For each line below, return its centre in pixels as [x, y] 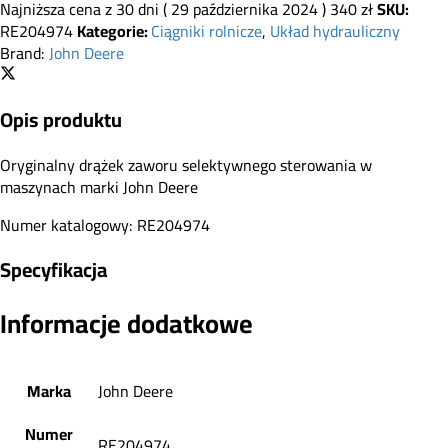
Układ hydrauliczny [335, 30]
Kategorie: [114, 30]
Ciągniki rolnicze [206, 30]
